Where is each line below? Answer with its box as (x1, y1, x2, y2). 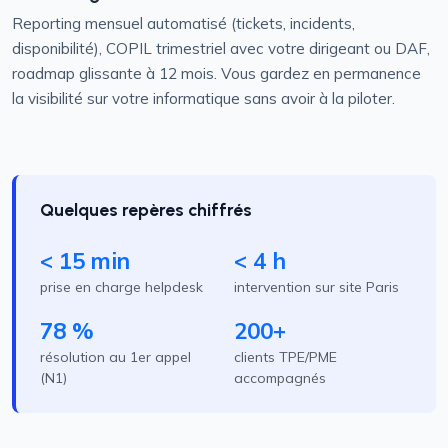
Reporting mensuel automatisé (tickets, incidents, (12, 14, 355, 33)
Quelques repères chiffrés (40, 199, 252, 220)
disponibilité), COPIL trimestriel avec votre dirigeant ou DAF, (12, 39, 430, 58)
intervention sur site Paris (234, 278, 399, 296)
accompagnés (234, 369, 326, 387)
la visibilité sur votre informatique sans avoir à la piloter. (12, 89, 395, 108)
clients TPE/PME (234, 348, 337, 366)
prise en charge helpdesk (40, 278, 203, 296)
